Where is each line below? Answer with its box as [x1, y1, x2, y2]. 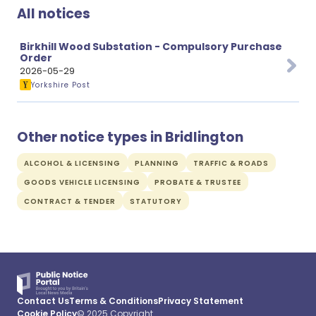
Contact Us [17, 295, 69, 307]
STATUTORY [130, 196, 182, 207]
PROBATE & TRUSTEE [154, 177, 241, 188]
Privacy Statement [158, 295, 243, 307]
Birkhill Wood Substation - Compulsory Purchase [20, 39, 282, 54]
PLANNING [135, 158, 179, 169]
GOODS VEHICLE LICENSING [24, 177, 140, 188]
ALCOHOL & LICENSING [24, 158, 121, 169]
